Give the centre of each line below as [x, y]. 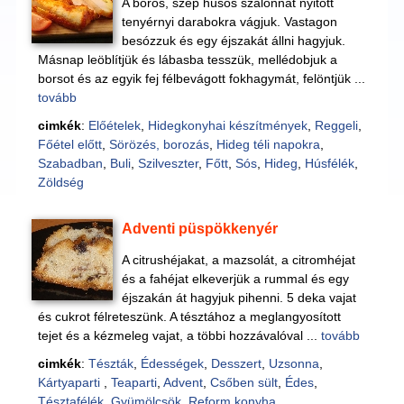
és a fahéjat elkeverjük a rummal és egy [236, 279]
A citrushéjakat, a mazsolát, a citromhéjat [239, 260]
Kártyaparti [70, 382]
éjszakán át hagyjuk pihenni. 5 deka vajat [239, 298]
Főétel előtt [69, 144]
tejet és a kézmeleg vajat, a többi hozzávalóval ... [179, 335]
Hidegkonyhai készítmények [227, 125]
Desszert [236, 363]
